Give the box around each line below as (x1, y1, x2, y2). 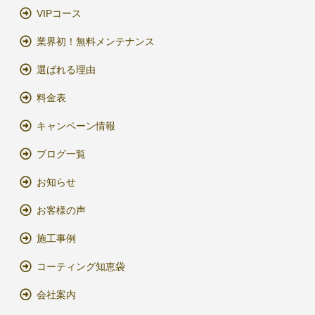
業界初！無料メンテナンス (37, 36, 155, 47)
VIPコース (37, 8, 82, 19)
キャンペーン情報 (37, 120, 115, 131)
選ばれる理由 (37, 64, 96, 75)
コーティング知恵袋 (37, 261, 125, 272)
